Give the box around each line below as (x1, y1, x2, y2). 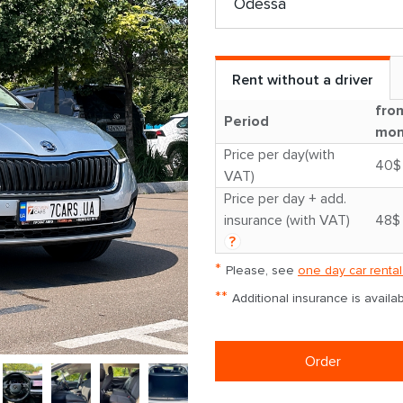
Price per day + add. (224, 190, 346, 208)
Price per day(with (224, 146, 335, 164)
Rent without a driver (232, 71, 374, 89)
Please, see (226, 263, 298, 278)
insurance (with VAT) (224, 211, 350, 229)
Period (224, 112, 269, 130)
